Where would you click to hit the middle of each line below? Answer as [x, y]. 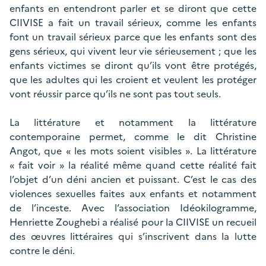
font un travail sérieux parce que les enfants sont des [133, 37]
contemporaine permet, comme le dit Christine [133, 137]
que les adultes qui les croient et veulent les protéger [133, 80]
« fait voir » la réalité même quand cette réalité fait [133, 165]
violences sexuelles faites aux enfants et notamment [133, 194]
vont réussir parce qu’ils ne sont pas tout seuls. [115, 94]
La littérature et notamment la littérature [133, 122]
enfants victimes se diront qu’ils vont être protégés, [133, 65]
